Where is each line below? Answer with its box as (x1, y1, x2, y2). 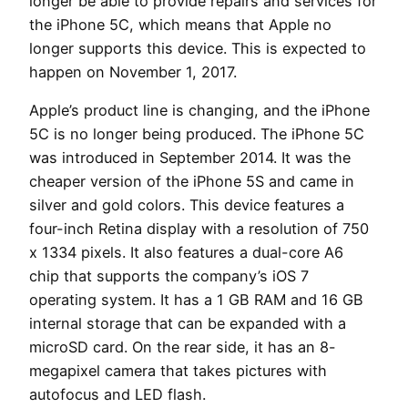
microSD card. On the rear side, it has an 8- (29, 338, 336, 357)
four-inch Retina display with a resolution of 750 (29, 219, 369, 239)
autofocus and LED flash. (29, 385, 206, 404)
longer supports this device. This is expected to (29, 39, 366, 57)
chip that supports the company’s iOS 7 (29, 267, 309, 286)
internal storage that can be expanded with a (29, 314, 346, 333)
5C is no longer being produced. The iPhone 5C (29, 125, 364, 144)
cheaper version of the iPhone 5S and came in (29, 172, 354, 191)
